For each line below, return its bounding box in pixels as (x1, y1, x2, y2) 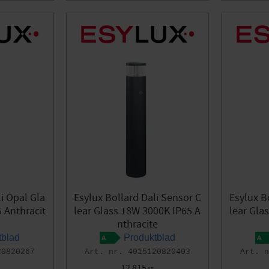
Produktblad (123, 232, 175, 243)
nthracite (116, 217, 158, 232)
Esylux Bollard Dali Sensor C (73, 191, 201, 205)
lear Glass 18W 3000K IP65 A (74, 204, 201, 219)
